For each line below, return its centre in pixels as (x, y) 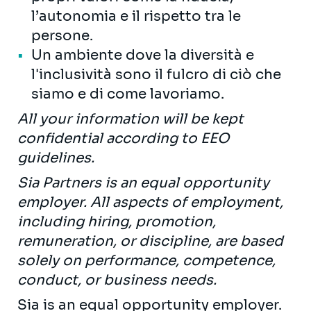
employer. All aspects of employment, (150, 202)
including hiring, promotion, (117, 221)
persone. (62, 35)
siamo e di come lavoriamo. (128, 94)
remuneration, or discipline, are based (150, 241)
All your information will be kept (131, 119)
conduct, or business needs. (117, 280)
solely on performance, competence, (146, 260)
